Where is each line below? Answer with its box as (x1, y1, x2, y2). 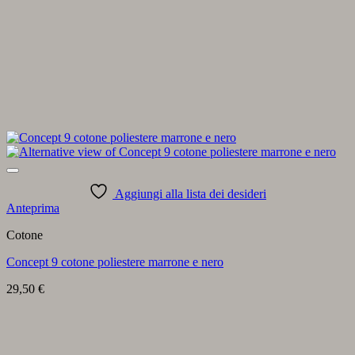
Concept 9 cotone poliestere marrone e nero (6, 254, 223, 269)
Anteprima (6, 200, 59, 215)
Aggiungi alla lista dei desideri (115, 186, 266, 200)
